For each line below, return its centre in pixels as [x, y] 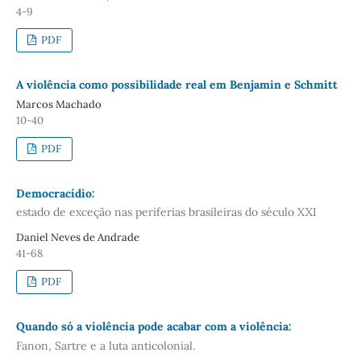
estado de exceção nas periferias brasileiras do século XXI [166, 212]
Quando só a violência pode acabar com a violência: [154, 327]
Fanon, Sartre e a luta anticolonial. [105, 345]
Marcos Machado [58, 104]
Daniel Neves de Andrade [77, 238]
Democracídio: [55, 193]
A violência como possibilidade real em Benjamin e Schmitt [176, 84]
